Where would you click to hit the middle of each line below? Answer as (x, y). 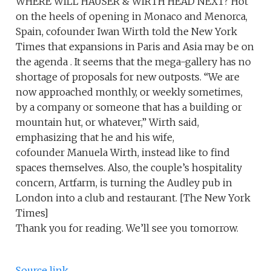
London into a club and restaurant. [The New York (133, 198)
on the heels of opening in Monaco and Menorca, (132, 17)
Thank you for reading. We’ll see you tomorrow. (127, 228)
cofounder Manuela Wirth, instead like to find (123, 153)
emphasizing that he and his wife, (95, 138)
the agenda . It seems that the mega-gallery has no (134, 62)
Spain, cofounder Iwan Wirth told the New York (127, 32)
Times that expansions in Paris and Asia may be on (135, 47)
